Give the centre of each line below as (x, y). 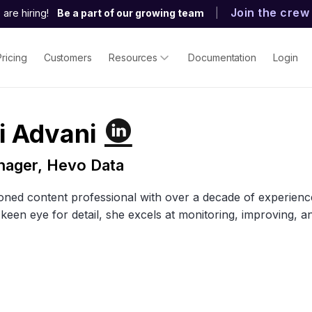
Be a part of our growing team (130, 13)
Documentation (223, 57)
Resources (133, 57)
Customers (68, 57)
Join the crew (270, 13)
